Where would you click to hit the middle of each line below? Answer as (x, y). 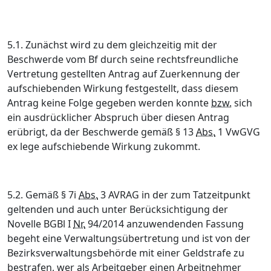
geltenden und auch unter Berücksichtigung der (118, 209)
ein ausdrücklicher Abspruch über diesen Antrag (118, 117)
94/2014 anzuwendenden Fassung (165, 224)
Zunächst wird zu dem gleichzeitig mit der (121, 45)
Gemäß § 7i (52, 195)
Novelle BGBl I (40, 224)
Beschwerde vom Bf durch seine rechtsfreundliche (123, 59)
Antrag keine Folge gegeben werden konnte (109, 103)
